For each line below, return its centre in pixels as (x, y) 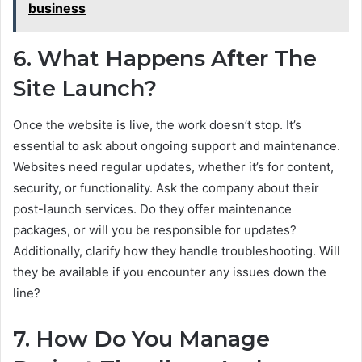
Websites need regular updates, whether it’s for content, (173, 166)
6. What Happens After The (165, 59)
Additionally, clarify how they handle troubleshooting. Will (177, 250)
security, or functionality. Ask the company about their (166, 187)
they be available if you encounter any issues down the (170, 271)
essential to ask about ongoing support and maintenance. (177, 145)
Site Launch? (85, 89)
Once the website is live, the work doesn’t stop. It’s (157, 124)
